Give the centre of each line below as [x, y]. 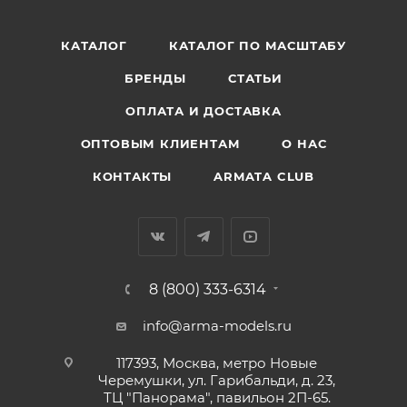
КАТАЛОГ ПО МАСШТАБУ [257, 45]
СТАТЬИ [255, 78]
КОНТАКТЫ [132, 176]
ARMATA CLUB [264, 176]
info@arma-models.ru [217, 325]
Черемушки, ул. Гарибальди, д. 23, [217, 380]
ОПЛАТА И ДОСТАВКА [203, 110]
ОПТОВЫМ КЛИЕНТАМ [160, 143]
